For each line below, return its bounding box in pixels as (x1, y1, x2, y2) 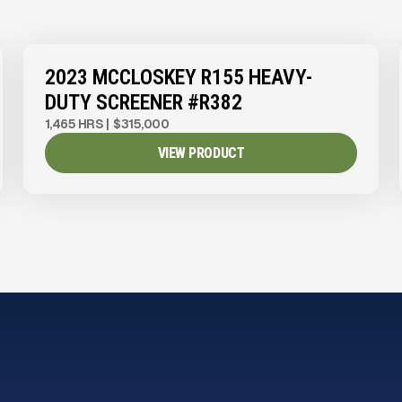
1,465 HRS (44, 116, 104, 133)
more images (181, 44, 263, 64)
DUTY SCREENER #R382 (44, 90, 242, 116)
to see (243, 23, 284, 43)
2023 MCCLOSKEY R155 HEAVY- (44, 65, 312, 91)
